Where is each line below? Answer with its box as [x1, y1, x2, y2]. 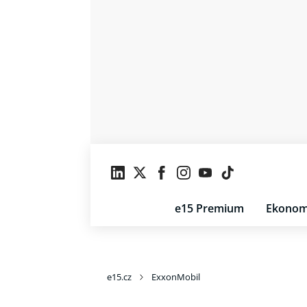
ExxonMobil [151, 271, 200, 283]
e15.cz [107, 271, 132, 283]
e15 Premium [175, 201, 244, 216]
